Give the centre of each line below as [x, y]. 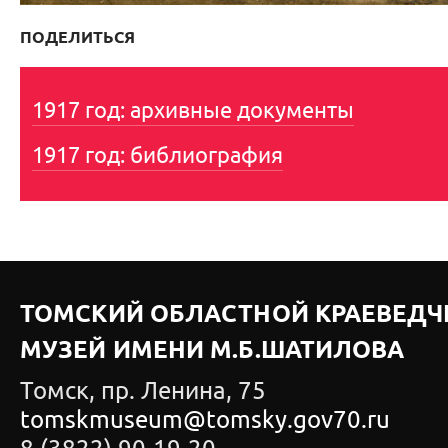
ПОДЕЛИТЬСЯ [77, 38]
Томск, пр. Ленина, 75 [143, 391]
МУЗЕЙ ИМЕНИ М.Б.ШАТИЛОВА [212, 351]
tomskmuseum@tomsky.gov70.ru [205, 420]
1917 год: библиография [157, 155]
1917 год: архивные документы [193, 110]
